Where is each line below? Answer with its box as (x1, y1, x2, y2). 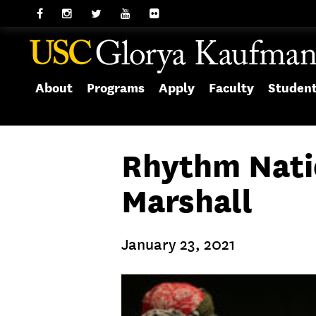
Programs (87, 80, 145, 95)
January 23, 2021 (121, 236, 235, 254)
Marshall (121, 182, 253, 220)
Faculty (209, 80, 254, 95)
